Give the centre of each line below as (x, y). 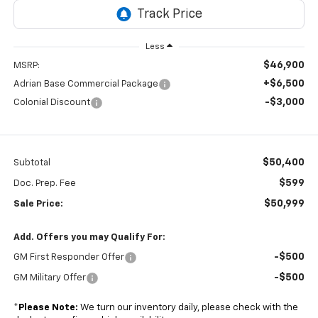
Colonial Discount (51, 103)
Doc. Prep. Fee (44, 184)
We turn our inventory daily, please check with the (188, 308)
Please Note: (48, 308)
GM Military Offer (49, 278)
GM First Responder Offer (68, 258)
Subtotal (32, 163)
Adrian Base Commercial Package (86, 84)
